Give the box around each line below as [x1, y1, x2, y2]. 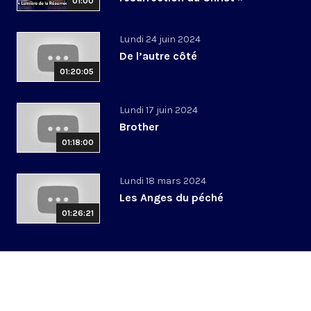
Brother [119, 120, 159, 134]
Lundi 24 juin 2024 [119, 33, 201, 46]
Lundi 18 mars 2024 [119, 175, 206, 187]
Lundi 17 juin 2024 [119, 104, 198, 117]
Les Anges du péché [119, 191, 224, 205]
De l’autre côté [119, 49, 197, 63]
